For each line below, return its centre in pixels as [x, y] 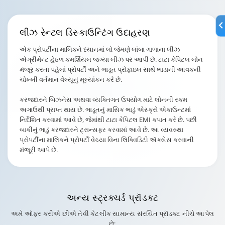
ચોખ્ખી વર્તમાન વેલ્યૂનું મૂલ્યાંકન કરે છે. [71, 79]
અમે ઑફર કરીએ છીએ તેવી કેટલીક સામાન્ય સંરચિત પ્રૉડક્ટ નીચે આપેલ [113, 213]
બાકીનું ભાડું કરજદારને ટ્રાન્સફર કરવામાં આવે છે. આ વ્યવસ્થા [101, 130]
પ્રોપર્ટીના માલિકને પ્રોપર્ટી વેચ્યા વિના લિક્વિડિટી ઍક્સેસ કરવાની [107, 140]
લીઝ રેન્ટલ [43, 32]
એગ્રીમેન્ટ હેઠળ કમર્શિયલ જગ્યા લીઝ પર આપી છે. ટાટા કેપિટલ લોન [111, 59]
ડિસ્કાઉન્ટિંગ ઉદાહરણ [108, 32]
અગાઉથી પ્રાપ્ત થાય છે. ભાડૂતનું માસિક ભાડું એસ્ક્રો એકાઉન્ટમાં [105, 109]
